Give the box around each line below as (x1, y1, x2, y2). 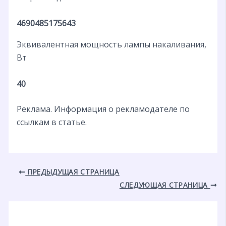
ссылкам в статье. (16, 116, 87, 128)
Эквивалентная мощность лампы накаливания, (16, 38, 206, 50)
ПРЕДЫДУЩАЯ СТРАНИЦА (25, 166, 120, 177)
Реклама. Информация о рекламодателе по (16, 103, 190, 115)
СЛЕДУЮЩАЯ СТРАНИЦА (119, 180, 210, 190)
